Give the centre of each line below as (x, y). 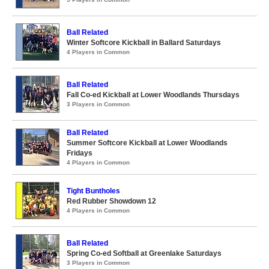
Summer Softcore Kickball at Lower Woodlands (147, 143)
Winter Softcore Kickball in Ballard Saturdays (144, 43)
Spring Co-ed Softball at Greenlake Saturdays (144, 254)
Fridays (80, 153)
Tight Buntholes (93, 191)
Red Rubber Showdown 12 (111, 201)
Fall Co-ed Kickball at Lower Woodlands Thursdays (153, 95)
